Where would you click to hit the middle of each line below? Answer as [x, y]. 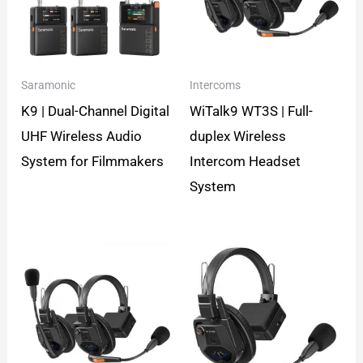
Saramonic [49, 85]
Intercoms [215, 85]
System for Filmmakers [93, 161]
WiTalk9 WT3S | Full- [251, 111]
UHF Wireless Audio [82, 136]
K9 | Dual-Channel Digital [96, 111]
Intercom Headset [245, 161]
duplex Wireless [238, 136]
